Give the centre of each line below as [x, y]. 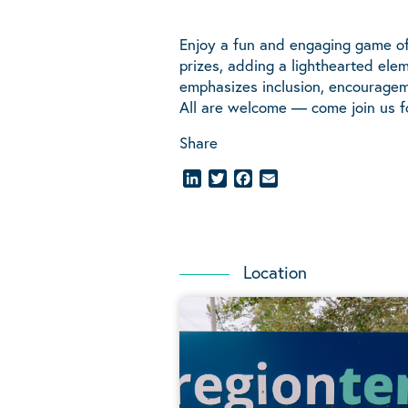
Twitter [249, 178]
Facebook [283, 178]
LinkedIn [227, 178]
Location [275, 272]
